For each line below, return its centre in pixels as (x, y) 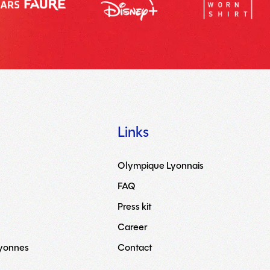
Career (132, 227)
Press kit (134, 206)
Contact (134, 247)
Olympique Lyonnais (160, 165)
